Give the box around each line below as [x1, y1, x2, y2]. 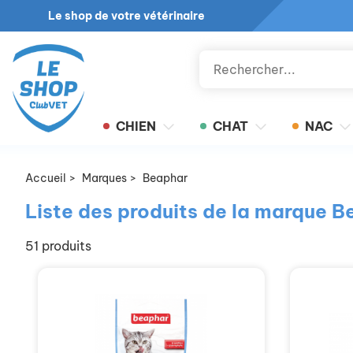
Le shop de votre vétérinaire [47, 9, 205, 23]
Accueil [25, 171, 66, 185]
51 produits [25, 238, 91, 254]
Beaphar [143, 171, 188, 185]
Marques [82, 171, 127, 185]
